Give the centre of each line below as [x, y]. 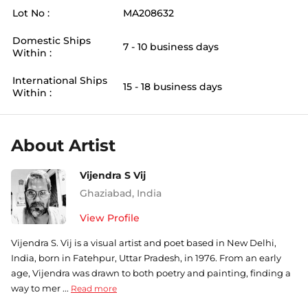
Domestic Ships [52, 41]
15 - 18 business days [173, 87]
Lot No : [31, 13]
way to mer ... [40, 288]
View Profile [110, 218]
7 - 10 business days [171, 47]
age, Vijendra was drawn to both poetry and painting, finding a [151, 273]
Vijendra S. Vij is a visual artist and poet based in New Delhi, [144, 243]
